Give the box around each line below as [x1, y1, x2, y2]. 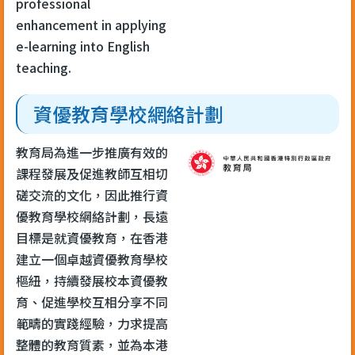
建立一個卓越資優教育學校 [16, 249, 168, 269]
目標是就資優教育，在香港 [16, 227, 168, 247]
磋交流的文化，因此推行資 [16, 185, 168, 204]
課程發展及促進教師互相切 [16, 163, 168, 183]
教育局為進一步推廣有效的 [16, 142, 168, 162]
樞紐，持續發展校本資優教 [16, 270, 168, 290]
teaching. [16, 57, 74, 77]
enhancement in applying [16, 14, 166, 34]
